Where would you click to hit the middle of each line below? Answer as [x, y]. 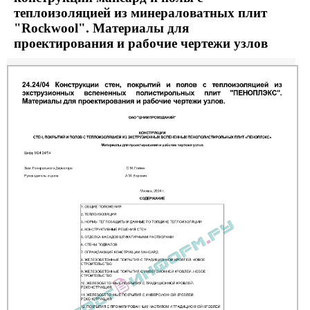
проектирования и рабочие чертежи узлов [141, 43]
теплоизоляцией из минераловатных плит [140, 13]
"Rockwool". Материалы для [101, 28]
